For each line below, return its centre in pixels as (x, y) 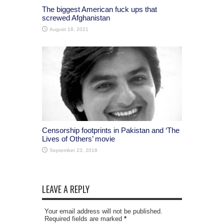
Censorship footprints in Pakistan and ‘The (111, 130)
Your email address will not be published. (103, 211)
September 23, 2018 (73, 150)
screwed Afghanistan (76, 18)
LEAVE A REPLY (66, 189)
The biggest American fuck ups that (99, 9)
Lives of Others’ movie (78, 139)
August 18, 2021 (69, 29)
